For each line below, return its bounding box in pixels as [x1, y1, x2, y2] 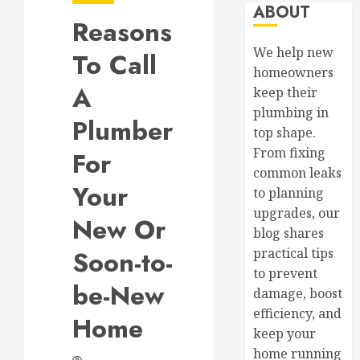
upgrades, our [253, 204, 341, 222]
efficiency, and [253, 305, 342, 322]
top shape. [253, 124, 317, 141]
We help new [253, 43, 334, 61]
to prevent [253, 264, 318, 282]
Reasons [72, 14, 172, 51]
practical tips [253, 244, 334, 262]
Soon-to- [72, 244, 173, 281]
